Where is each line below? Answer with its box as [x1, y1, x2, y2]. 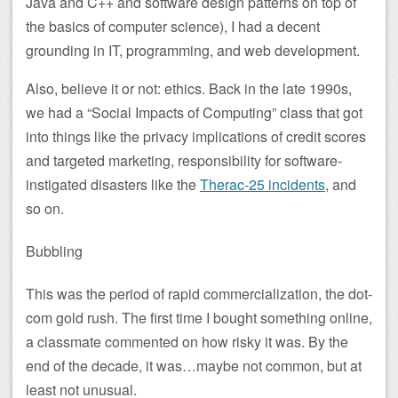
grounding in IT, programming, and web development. [26, 39, 360, 60]
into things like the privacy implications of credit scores [26, 125, 366, 147]
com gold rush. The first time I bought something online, [26, 307, 372, 329]
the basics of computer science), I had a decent [26, 15, 320, 36]
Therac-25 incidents [200, 173, 325, 195]
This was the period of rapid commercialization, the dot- [26, 283, 372, 305]
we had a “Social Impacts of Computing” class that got [26, 101, 362, 123]
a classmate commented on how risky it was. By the [26, 331, 348, 353]
